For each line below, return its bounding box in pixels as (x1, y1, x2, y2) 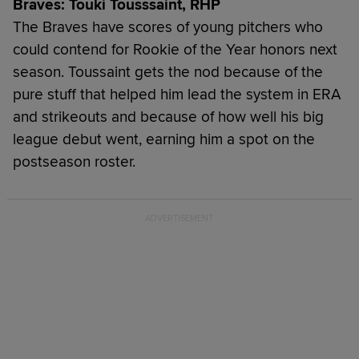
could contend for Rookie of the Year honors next (13, 39, 337, 59)
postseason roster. (13, 151, 135, 171)
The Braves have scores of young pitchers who (13, 17, 323, 37)
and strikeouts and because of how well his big (13, 107, 324, 127)
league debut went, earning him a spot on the (13, 129, 315, 149)
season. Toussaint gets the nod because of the (13, 62, 323, 82)
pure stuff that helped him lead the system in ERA (13, 84, 341, 104)
